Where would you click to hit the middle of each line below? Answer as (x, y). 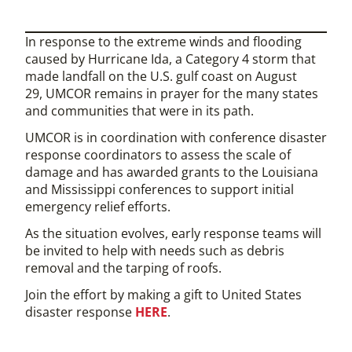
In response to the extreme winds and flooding (163, 42)
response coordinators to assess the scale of (158, 155)
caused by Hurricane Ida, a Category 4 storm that (170, 59)
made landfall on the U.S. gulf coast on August (161, 76)
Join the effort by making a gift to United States (163, 295)
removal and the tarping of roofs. (123, 268)
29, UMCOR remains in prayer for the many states (172, 93)
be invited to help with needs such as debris (155, 251)
